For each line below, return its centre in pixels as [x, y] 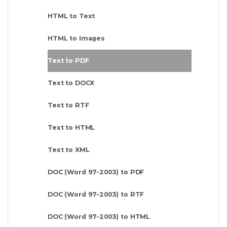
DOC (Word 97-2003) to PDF [96, 172]
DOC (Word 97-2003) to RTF [96, 194]
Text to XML [69, 149]
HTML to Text [71, 16]
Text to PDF [68, 60]
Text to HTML [71, 127]
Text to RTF [68, 105]
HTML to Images [76, 38]
